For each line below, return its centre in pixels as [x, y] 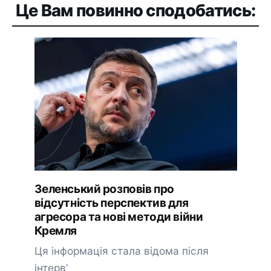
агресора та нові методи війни [119, 217]
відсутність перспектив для [111, 203]
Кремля [55, 231]
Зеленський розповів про [104, 189]
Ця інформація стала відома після [121, 250]
